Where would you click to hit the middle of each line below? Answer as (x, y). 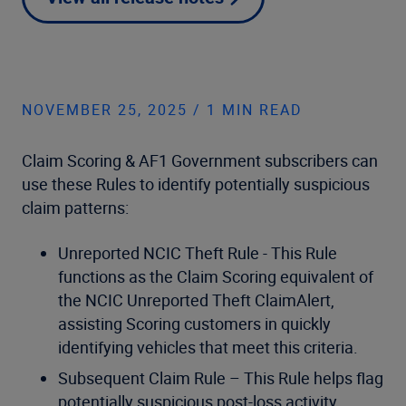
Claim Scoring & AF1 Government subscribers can (200, 160)
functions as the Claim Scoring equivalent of (216, 276)
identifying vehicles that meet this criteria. (208, 347)
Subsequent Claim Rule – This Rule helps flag (221, 378)
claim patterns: (75, 208)
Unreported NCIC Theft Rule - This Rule (198, 253)
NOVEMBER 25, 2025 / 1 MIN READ (162, 110)
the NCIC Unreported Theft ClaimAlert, (196, 300)
